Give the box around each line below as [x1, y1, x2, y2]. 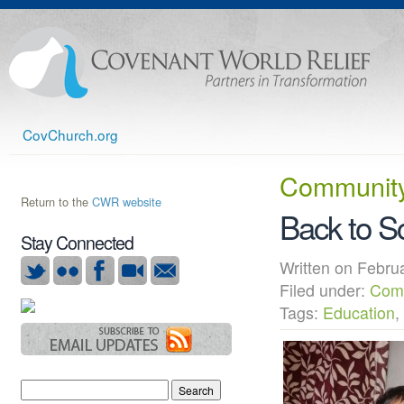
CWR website [92, 193, 161, 210]
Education [323, 301, 395, 325]
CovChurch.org [23, 124, 118, 144]
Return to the [21, 193, 92, 210]
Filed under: [280, 279, 370, 302]
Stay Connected [21, 230, 133, 255]
